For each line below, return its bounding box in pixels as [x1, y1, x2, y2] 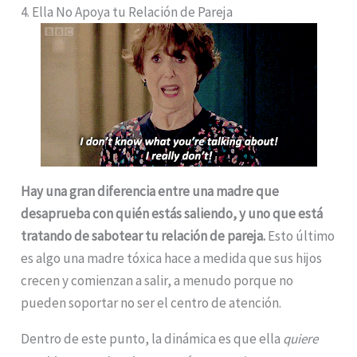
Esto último [265, 226, 335, 245]
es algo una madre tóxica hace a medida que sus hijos [21, 249, 323, 267]
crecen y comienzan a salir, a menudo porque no [21, 271, 294, 289]
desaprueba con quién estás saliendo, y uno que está [21, 204, 324, 222]
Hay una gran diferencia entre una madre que [21, 182, 280, 200]
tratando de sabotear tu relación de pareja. [21, 226, 266, 245]
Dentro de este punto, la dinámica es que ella [21, 329, 284, 347]
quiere [283, 329, 319, 347]
